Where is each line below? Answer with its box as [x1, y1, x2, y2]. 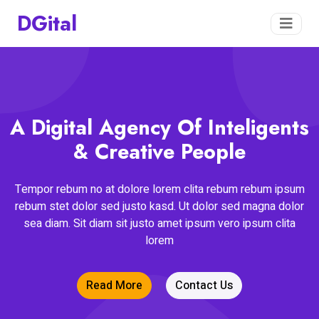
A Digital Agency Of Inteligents [10, 113, 309, 142]
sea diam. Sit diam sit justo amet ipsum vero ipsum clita [23, 215, 296, 232]
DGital [17, 9, 77, 38]
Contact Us [175, 277, 233, 294]
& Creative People [73, 137, 246, 167]
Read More [86, 277, 142, 294]
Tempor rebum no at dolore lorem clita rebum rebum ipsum [14, 181, 305, 198]
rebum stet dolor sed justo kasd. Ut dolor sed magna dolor [15, 198, 304, 215]
